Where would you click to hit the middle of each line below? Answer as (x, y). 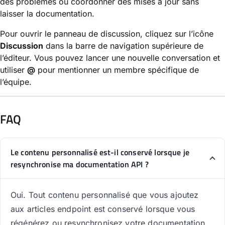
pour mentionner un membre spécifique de (117, 70)
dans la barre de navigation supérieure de (123, 45)
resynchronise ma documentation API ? (80, 164)
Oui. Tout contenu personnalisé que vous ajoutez (105, 195)
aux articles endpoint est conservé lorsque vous (103, 209)
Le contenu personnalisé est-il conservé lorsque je (100, 152)
